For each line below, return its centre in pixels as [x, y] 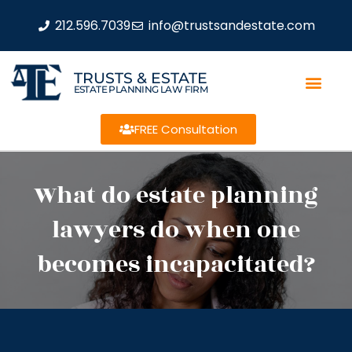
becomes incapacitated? [176, 265]
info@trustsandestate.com [231, 25]
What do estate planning [176, 196]
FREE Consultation [185, 129]
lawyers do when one [176, 230]
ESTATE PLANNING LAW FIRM [141, 89]
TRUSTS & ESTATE [140, 78]
